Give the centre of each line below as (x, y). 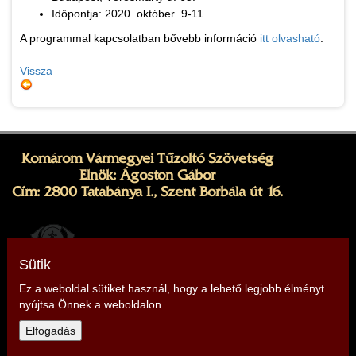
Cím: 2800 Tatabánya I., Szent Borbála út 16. (147, 192)
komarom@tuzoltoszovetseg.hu (200, 344)
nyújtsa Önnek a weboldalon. (91, 304)
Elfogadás (50, 331)
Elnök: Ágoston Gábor (147, 175)
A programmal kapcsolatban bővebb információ (140, 39)
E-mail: (81, 344)
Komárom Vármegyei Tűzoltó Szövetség (147, 159)
